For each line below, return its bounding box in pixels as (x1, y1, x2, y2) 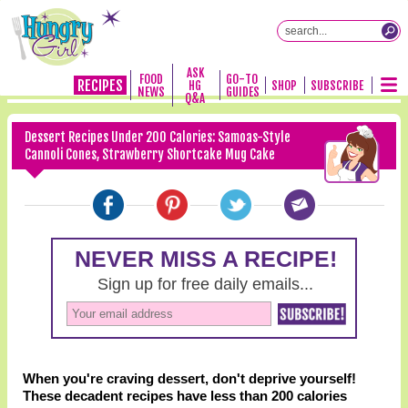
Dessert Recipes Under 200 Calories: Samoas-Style (24, 129, 291, 145)
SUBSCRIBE (310, 78, 364, 93)
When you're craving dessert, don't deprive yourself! (22, 371, 356, 386)
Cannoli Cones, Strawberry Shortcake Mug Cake (24, 147, 275, 162)
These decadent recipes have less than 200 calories (22, 388, 347, 403)
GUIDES (225, 85, 260, 99)
